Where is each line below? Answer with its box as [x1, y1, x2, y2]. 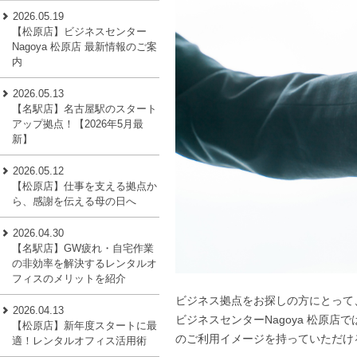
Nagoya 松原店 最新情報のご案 [12, 40, 158, 53]
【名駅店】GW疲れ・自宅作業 [12, 241, 155, 254]
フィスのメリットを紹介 [12, 272, 127, 284]
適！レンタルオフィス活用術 [12, 334, 147, 347]
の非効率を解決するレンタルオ [12, 257, 158, 269]
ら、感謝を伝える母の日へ [12, 194, 137, 207]
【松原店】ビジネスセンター [12, 25, 147, 37]
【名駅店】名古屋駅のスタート [12, 102, 158, 115]
